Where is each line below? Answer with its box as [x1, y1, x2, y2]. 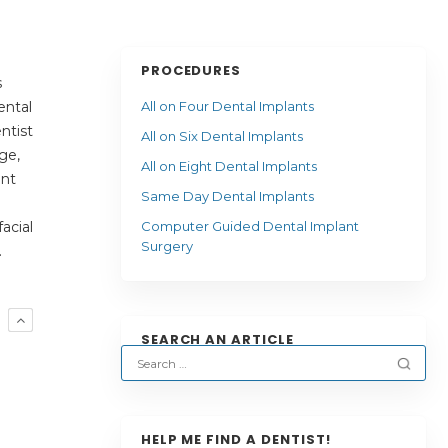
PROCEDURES [140, 61, 242, 80]
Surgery [140, 238, 196, 254]
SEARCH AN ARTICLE [140, 330, 295, 349]
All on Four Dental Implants [140, 98, 314, 114]
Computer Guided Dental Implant [140, 218, 359, 234]
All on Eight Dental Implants [140, 158, 317, 174]
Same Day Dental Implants [140, 188, 314, 204]
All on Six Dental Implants [140, 128, 303, 144]
